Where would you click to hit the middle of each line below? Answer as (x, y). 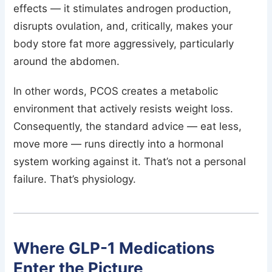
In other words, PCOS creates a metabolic (116, 91)
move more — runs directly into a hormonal (119, 144)
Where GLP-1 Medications (114, 248)
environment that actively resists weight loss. (124, 108)
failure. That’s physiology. (75, 179)
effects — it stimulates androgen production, (123, 8)
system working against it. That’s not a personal (130, 161)
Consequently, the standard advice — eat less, (128, 126)
